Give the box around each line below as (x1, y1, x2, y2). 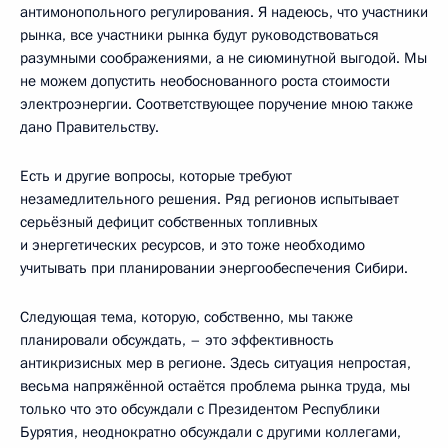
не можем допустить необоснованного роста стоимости (20, 71, 390, 91)
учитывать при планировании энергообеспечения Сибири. (20, 258, 408, 278)
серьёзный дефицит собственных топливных (20, 212, 318, 232)
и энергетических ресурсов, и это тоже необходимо (20, 235, 365, 255)
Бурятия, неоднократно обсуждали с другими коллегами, (20, 422, 401, 442)
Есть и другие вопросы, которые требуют (20, 166, 292, 186)
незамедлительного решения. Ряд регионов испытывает (20, 189, 399, 209)
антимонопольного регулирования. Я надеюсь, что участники (20, 2, 428, 22)
